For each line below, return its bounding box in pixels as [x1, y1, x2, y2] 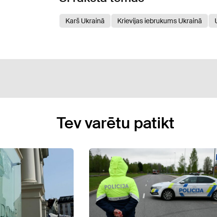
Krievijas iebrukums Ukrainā [117, 16, 202, 25]
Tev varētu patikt [57, 112, 174, 133]
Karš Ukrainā [65, 16, 105, 25]
